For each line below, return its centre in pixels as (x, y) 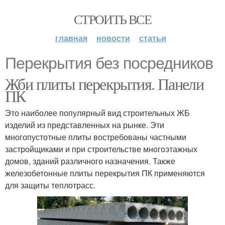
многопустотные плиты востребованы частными (96, 137)
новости (113, 38)
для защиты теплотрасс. (50, 185)
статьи (152, 38)
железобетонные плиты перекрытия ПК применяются (105, 173)
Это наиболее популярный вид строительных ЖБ (97, 113)
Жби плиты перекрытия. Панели (104, 84)
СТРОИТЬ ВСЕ (113, 19)
